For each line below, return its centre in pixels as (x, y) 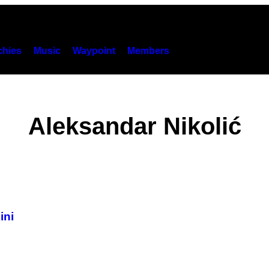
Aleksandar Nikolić (134, 126)
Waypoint (94, 50)
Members (148, 50)
